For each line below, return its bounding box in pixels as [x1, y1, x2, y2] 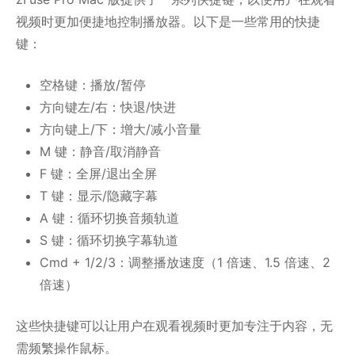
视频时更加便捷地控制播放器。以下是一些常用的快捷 [16, 13, 320, 29]
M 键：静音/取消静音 [40, 143, 161, 159]
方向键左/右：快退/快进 [40, 98, 176, 115]
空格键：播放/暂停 [40, 76, 146, 93]
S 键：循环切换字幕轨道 [40, 231, 178, 248]
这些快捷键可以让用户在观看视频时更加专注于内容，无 [16, 317, 333, 334]
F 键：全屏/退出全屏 [40, 165, 157, 181]
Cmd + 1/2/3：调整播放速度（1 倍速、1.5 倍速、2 [40, 254, 330, 270]
